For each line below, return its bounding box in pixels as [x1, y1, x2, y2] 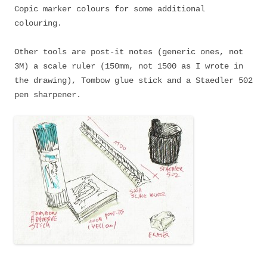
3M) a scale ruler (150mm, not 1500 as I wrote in [14, 61, 243, 71]
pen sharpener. [14, 90, 81, 100]
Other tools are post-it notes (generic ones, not [14, 47, 243, 57]
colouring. [14, 18, 62, 28]
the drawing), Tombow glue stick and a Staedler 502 [14, 76, 253, 85]
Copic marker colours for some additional [14, 4, 205, 14]
